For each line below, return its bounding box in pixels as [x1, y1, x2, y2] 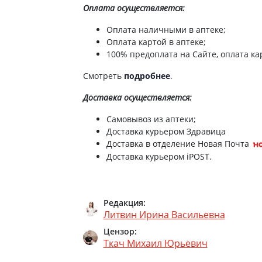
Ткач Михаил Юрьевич [103, 236, 208, 250]
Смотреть [82, 70, 124, 81]
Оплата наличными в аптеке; [106, 23, 226, 35]
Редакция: [103, 197, 146, 209]
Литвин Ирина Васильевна [103, 208, 225, 222]
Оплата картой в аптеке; [106, 36, 206, 47]
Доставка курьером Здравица [106, 125, 226, 137]
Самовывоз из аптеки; [106, 113, 196, 125]
